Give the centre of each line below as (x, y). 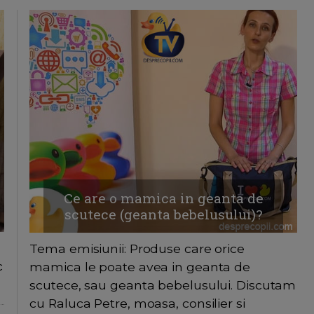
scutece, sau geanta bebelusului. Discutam (163, 285)
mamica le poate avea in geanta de (140, 267)
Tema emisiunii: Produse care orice (137, 249)
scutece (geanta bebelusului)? (164, 214)
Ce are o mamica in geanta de (163, 198)
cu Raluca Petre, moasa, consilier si (137, 303)
